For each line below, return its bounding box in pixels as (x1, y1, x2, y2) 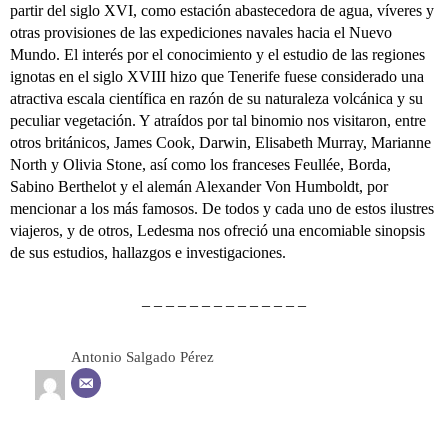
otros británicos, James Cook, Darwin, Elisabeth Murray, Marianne (10, 134, 431, 151)
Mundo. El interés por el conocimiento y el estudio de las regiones (10, 46, 425, 63)
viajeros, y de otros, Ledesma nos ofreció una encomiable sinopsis (10, 222, 425, 239)
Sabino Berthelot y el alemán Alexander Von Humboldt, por (10, 178, 388, 195)
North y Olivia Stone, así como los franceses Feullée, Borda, (10, 156, 391, 173)
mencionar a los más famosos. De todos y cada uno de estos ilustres (10, 200, 434, 217)
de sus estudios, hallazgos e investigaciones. (10, 244, 286, 261)
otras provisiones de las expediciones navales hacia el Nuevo (10, 24, 392, 41)
